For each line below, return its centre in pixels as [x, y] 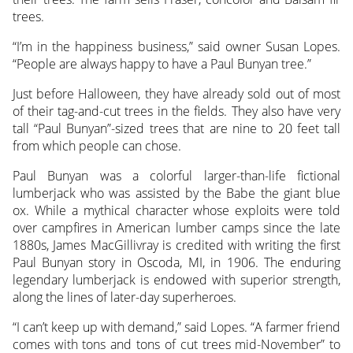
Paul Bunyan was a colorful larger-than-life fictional [176, 176]
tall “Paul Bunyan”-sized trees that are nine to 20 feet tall [176, 129]
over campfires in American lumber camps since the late [176, 228]
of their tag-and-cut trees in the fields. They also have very [176, 111]
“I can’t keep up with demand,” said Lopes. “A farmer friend [176, 327]
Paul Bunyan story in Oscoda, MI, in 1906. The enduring [176, 263]
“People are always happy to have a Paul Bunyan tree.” [162, 64]
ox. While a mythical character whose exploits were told [176, 211]
